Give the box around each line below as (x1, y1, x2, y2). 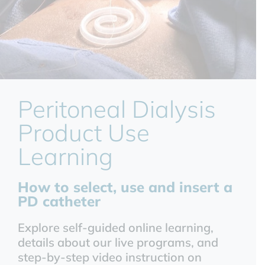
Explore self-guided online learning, (18, 220, 214, 235)
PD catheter (18, 192, 101, 211)
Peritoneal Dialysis (18, 94, 216, 124)
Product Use (18, 118, 150, 148)
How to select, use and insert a (18, 178, 232, 196)
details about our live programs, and (18, 235, 218, 250)
